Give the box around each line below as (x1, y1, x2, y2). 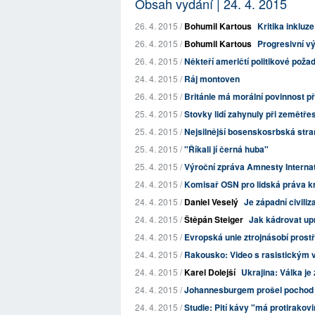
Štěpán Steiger (184, 213, 243, 226)
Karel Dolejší (184, 266, 236, 278)
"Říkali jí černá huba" (184, 143, 269, 155)
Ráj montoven (184, 72, 240, 85)
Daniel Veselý (184, 195, 238, 208)
